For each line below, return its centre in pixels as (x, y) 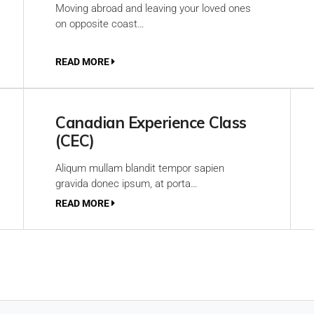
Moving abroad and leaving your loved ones (153, 8)
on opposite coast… (100, 24)
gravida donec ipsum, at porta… (127, 184)
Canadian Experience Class (151, 123)
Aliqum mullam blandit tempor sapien (140, 168)
